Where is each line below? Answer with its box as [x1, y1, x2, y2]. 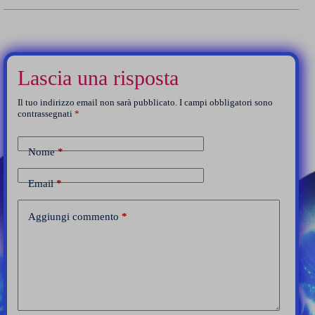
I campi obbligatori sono [179, 96, 273, 108]
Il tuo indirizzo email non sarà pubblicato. [18, 96, 177, 108]
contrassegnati [18, 108, 75, 119]
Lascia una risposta [18, 65, 179, 89]
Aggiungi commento [28, 211, 119, 223]
